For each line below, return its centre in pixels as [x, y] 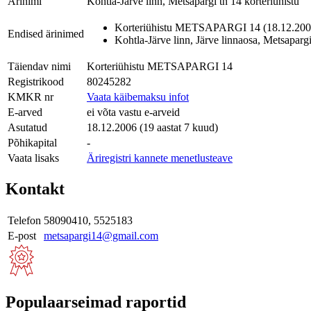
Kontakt [35, 189]
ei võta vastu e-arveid [133, 112]
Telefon [24, 221]
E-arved [25, 112]
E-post [22, 236]
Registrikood [36, 81]
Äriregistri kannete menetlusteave [160, 158]
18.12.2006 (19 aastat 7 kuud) [152, 127]
